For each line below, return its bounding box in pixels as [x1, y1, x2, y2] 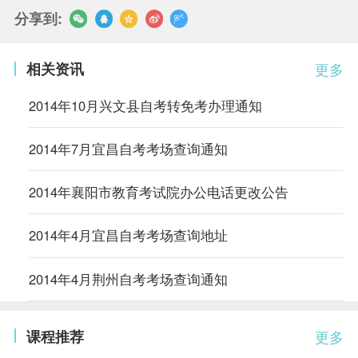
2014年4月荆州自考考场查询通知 [28, 268, 228, 288]
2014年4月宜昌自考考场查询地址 [28, 225, 228, 245]
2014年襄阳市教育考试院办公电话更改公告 [28, 182, 288, 202]
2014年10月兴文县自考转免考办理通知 [28, 96, 262, 116]
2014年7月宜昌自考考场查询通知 [28, 139, 228, 159]
